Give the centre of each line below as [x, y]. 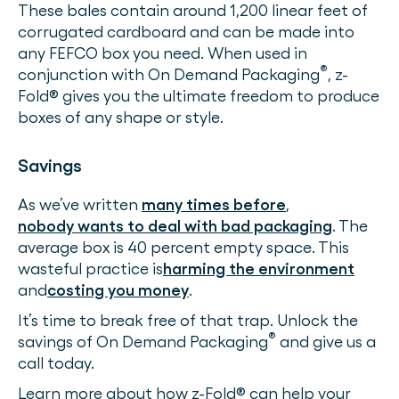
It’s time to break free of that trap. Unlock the [188, 320]
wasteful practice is [90, 269]
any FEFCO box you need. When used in [163, 53]
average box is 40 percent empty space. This [183, 247]
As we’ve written [80, 204]
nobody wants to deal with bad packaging [175, 226]
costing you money [118, 290]
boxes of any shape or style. [121, 117]
